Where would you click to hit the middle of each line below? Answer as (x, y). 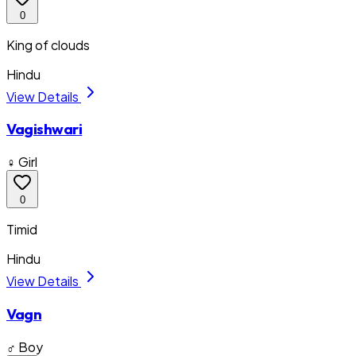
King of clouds (48, 44)
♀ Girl (22, 162)
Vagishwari (44, 129)
